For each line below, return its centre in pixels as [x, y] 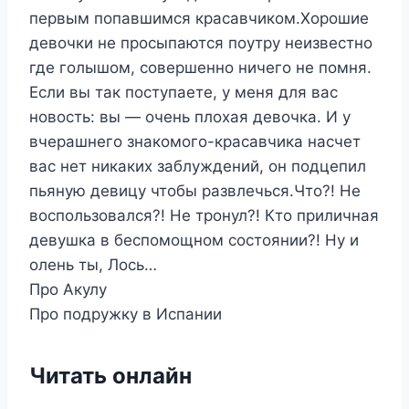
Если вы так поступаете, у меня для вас [184, 92]
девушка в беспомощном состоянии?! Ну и [194, 240]
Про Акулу [68, 289]
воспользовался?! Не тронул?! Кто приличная [204, 215]
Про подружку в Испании [126, 314]
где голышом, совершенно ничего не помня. [200, 68]
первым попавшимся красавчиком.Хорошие [199, 18]
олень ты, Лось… [93, 265]
